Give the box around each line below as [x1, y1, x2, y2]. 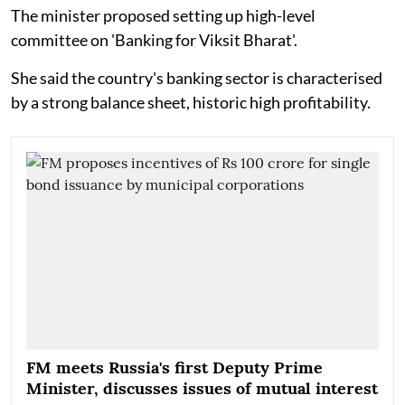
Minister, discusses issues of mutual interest [26, 377, 378, 399]
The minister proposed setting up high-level [11, 5, 316, 25]
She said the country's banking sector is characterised [11, 67, 382, 88]
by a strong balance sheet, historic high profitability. [11, 91, 371, 112]
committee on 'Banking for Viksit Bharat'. [11, 29, 297, 50]
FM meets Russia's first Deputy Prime [26, 356, 323, 378]
